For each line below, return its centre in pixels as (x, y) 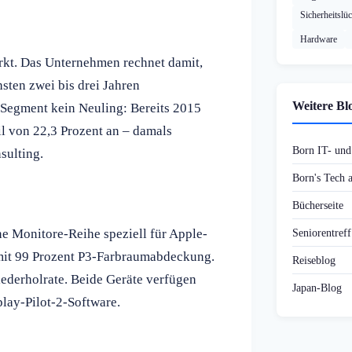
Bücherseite (318, 205)
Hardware (319, 40)
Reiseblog (314, 260)
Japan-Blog (317, 288)
